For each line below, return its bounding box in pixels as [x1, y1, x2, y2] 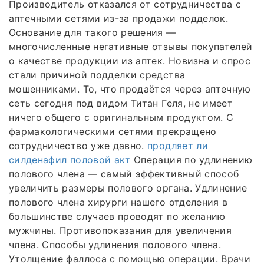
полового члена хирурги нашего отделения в [9, 196, 228, 208]
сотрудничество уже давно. [9, 139, 148, 151]
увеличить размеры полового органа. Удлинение [9, 181, 247, 194]
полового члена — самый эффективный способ [9, 167, 239, 180]
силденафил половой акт [9, 153, 134, 166]
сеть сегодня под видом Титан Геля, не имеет [9, 97, 233, 109]
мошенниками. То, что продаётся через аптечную [9, 82, 251, 95]
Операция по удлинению [134, 153, 253, 166]
